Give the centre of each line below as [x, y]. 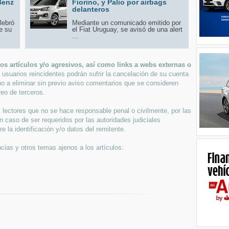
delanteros [91, 9]
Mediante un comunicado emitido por [127, 22]
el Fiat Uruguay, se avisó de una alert [127, 29]
